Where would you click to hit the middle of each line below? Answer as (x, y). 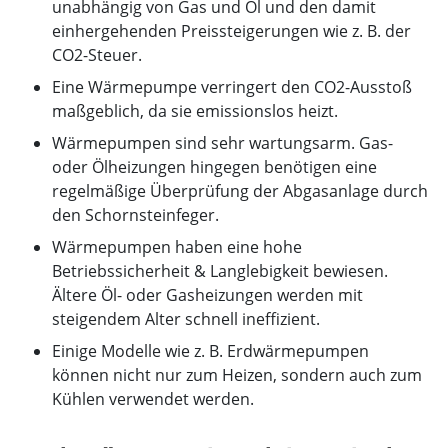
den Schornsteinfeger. (135, 214)
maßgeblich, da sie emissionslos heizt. (195, 110)
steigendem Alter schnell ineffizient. (186, 318)
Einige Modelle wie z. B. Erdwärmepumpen (210, 350)
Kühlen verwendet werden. (153, 398)
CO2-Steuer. (97, 54)
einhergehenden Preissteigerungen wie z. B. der (231, 30)
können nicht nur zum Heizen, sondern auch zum (237, 374)
